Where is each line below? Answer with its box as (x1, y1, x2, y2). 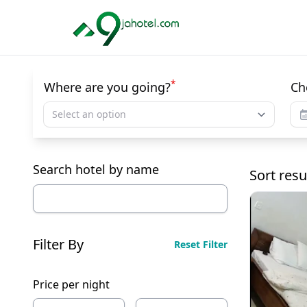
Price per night (33, 277, 110, 292)
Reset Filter (203, 238, 228, 251)
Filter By (33, 235, 84, 254)
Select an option (52, 108, 126, 121)
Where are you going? (44, 79, 171, 95)
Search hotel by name (33, 161, 159, 177)
